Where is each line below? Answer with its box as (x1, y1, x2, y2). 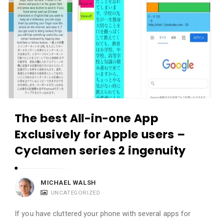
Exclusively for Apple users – (15, 127, 186, 143)
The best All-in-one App (15, 110, 159, 127)
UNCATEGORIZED (50, 189, 101, 197)
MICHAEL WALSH (41, 179, 96, 187)
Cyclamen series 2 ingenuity (15, 143, 186, 159)
